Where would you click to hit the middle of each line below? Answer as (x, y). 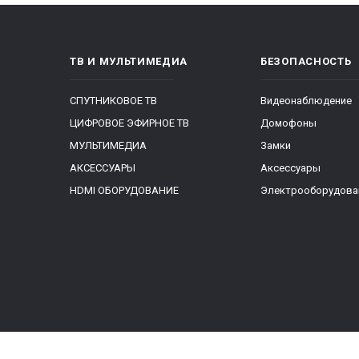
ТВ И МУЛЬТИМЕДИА (129, 61)
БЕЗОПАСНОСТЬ (306, 61)
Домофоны (288, 123)
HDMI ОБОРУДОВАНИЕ (124, 190)
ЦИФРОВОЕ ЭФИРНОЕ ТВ (129, 123)
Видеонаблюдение (306, 101)
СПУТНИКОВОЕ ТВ (113, 101)
